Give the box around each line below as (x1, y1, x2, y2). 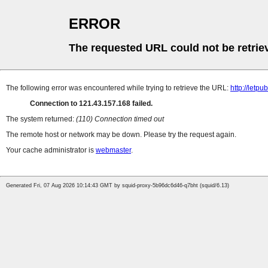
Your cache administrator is (6, 146, 96, 155)
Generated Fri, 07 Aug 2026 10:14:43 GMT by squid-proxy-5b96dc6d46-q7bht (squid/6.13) (6, 182, 229, 189)
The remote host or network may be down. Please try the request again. (6, 130, 236, 139)
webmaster (96, 146, 131, 155)
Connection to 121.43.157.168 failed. (30, 99, 153, 108)
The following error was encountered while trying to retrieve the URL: (6, 84, 230, 93)
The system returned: (6, 115, 76, 124)
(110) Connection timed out (76, 115, 164, 124)
